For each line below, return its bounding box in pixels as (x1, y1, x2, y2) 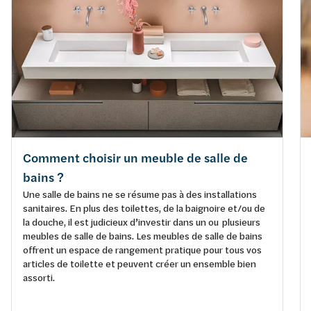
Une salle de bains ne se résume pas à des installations (23, 187, 257, 201)
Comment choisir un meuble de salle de (23, 149, 248, 167)
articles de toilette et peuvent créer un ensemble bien (23, 257, 256, 271)
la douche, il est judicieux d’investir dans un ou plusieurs (23, 215, 260, 229)
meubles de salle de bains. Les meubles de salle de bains (23, 229, 262, 243)
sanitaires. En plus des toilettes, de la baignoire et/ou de (23, 201, 265, 215)
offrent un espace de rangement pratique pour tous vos (23, 243, 262, 257)
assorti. (23, 271, 55, 285)
